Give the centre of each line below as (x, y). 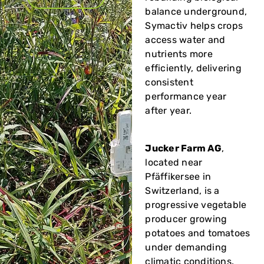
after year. (169, 110)
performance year (186, 96)
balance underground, (196, 11)
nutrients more (179, 54)
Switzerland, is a (182, 190)
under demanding (186, 247)
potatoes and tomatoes (198, 233)
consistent (169, 82)
